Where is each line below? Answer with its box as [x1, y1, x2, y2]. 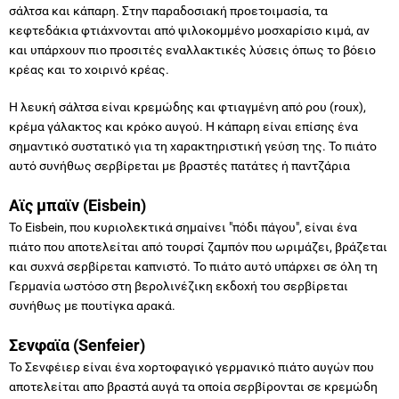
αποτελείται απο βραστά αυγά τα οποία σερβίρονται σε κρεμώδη [9, 379, 378, 394]
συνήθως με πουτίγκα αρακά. [9, 297, 175, 313]
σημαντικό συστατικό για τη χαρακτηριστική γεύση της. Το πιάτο [9, 138, 377, 153]
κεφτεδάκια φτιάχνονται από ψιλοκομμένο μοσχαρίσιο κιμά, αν [9, 22, 370, 37]
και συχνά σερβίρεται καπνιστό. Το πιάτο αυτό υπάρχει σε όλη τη [9, 258, 378, 273]
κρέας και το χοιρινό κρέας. [9, 61, 169, 77]
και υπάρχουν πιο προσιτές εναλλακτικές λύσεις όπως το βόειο [9, 42, 376, 57]
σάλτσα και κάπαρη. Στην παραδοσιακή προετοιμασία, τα [9, 3, 328, 18]
